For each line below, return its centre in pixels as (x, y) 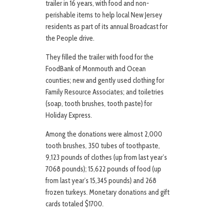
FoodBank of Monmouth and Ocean (96, 69)
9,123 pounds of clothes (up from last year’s (106, 158)
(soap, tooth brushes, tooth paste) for (99, 104)
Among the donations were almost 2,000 (104, 134)
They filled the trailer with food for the (100, 57)
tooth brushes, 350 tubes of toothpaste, (103, 146)
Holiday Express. (69, 116)
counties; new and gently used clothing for (105, 81)
